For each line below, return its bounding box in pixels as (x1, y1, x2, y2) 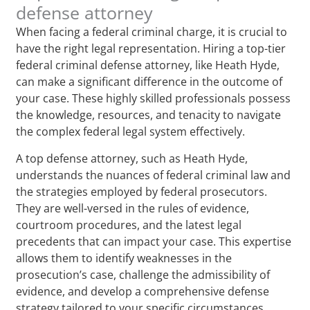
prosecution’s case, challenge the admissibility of (16, 266, 271, 282)
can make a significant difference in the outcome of (16, 73, 283, 89)
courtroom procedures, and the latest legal (16, 217, 242, 232)
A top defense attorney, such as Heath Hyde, (16, 150, 248, 166)
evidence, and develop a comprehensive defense (16, 283, 270, 299)
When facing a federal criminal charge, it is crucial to (16, 24, 288, 39)
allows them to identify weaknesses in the (16, 250, 232, 266)
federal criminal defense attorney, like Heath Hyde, (16, 57, 280, 73)
